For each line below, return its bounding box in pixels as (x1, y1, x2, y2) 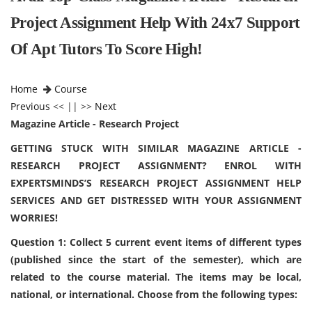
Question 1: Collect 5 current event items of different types (10, 235, 302, 249)
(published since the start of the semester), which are (10, 253, 302, 266)
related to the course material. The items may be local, (10, 270, 302, 283)
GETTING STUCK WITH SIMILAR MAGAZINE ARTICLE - (10, 141, 302, 155)
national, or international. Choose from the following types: (10, 288, 297, 301)
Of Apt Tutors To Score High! (10, 40, 203, 58)
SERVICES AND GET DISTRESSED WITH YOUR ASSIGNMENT (10, 194, 302, 207)
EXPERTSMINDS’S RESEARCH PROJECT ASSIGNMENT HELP (10, 176, 302, 189)
